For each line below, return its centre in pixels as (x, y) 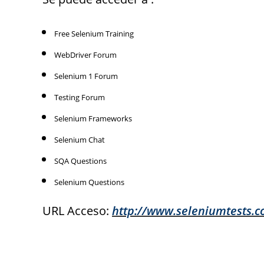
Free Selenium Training (94, 34)
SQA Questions (80, 161)
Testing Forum (80, 97)
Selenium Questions (89, 182)
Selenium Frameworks (93, 118)
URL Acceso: (77, 211)
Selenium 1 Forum (86, 76)
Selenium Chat (80, 140)
